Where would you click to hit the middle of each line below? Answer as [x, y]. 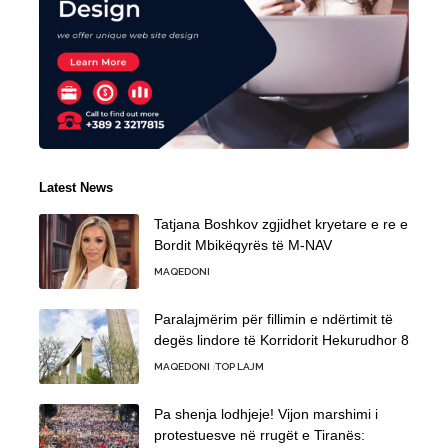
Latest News [76, 187]
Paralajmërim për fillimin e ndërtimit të [273, 318]
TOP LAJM [239, 366]
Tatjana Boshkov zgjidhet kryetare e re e [281, 223]
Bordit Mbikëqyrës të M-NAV [243, 244]
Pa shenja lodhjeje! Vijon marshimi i [266, 413]
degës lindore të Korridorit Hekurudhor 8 [281, 339]
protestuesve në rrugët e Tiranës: [259, 434]
